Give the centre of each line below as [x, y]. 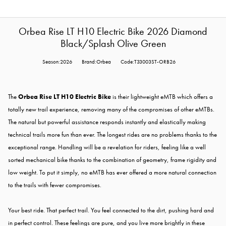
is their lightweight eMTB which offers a [162, 97]
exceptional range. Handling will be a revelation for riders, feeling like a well [107, 147]
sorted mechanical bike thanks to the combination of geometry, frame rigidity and [112, 160]
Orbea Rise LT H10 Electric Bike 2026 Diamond [113, 32]
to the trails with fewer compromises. [55, 185]
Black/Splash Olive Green [113, 44]
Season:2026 [57, 62]
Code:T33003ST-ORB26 [148, 62]
